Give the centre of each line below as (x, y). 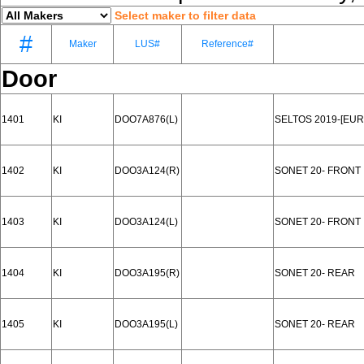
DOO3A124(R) (147, 171)
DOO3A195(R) (147, 273)
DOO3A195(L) (146, 324)
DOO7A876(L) (146, 119)
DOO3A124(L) (146, 222)
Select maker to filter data (185, 15)
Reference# (227, 44)
